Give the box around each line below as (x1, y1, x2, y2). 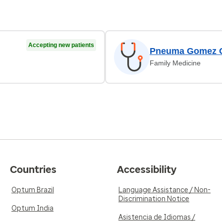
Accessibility (117, 164, 176, 175)
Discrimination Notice (118, 195, 189, 203)
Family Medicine (150, 59, 201, 67)
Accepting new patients (28, 42, 94, 49)
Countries (10, 164, 56, 175)
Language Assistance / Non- (118, 186, 211, 194)
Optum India (11, 204, 54, 213)
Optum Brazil (11, 186, 54, 194)
